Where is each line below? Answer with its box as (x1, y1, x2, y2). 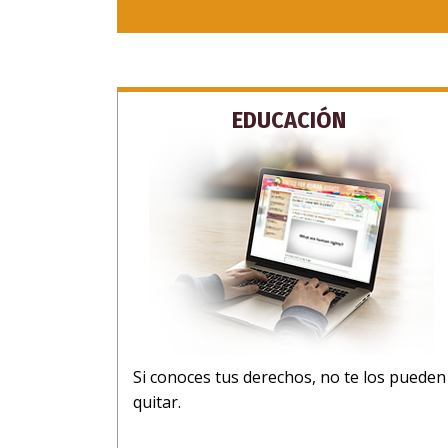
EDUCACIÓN (232, 105, 346, 134)
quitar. (133, 390, 181, 413)
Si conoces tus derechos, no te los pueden (133, 365, 446, 388)
